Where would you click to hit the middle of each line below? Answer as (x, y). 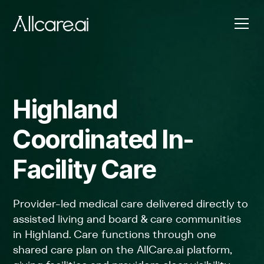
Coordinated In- (103, 139)
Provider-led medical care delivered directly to (131, 204)
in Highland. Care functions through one (115, 234)
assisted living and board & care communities (127, 219)
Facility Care (85, 169)
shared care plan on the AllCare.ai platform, (123, 250)
